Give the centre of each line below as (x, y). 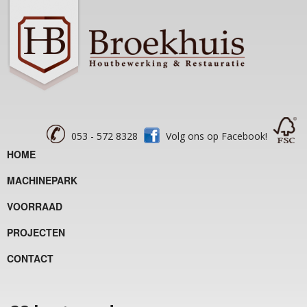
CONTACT (30, 258)
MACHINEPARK (42, 180)
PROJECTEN (36, 232)
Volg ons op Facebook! (217, 136)
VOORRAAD (35, 206)
